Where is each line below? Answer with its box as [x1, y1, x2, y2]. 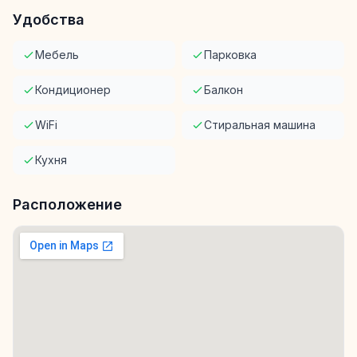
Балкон [204, 83, 243, 97]
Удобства [13, 11, 84, 29]
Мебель [35, 48, 79, 62]
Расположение [13, 196, 122, 214]
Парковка [204, 48, 257, 62]
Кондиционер [35, 83, 111, 97]
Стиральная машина [204, 118, 316, 132]
